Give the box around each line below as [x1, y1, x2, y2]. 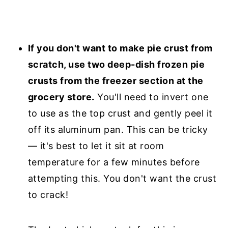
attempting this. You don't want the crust [27, 173, 217, 184]
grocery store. [27, 91, 95, 102]
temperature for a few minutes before [27, 156, 200, 167]
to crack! [27, 189, 69, 200]
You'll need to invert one [94, 91, 209, 102]
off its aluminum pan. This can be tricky [27, 124, 208, 135]
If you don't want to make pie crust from [27, 42, 213, 53]
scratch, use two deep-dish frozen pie [27, 59, 205, 70]
